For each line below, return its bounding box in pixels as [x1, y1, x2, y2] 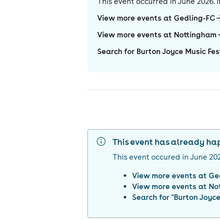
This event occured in [112, 152, 189, 162]
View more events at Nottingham [97, 30, 217, 39]
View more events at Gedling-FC [97, 13, 216, 23]
